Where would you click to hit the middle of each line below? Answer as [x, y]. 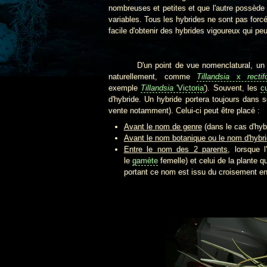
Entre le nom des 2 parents [176, 149]
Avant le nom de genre [163, 126]
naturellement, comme [153, 77]
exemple [125, 88]
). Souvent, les [233, 88]
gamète [145, 160]
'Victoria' [190, 88]
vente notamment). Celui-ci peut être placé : [184, 111]
